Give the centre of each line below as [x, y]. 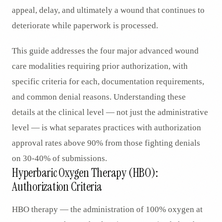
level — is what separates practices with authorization [107, 128]
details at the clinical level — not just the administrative [110, 112]
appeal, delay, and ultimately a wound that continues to [108, 10]
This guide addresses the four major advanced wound [105, 51]
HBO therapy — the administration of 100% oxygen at [107, 210]
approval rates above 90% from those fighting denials [106, 143]
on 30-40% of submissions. [59, 159]
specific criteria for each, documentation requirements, [108, 82]
